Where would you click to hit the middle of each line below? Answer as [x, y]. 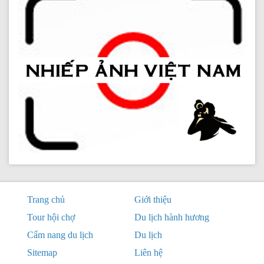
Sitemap [42, 252]
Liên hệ [148, 252]
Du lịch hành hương [171, 217]
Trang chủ [46, 199]
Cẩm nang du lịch [60, 235]
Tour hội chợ [51, 217]
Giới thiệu [153, 199]
